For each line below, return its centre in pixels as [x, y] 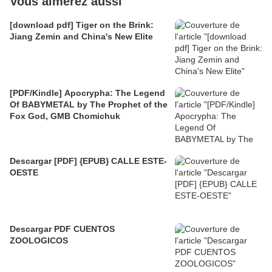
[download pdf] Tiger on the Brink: [82, 25]
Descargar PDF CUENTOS [62, 229]
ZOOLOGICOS [39, 241]
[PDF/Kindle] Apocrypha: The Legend [87, 93]
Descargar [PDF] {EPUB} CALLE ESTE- [88, 161]
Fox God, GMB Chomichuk [65, 116]
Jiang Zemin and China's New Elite [81, 37]
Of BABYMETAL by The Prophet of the [89, 105]
